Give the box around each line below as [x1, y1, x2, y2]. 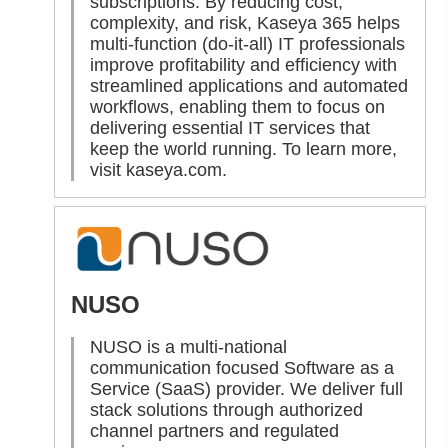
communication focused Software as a [90, 358, 395, 379]
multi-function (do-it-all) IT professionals [90, 33, 406, 54]
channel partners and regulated [90, 421, 340, 442]
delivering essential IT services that [90, 117, 371, 138]
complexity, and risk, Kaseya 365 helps [90, 12, 401, 33]
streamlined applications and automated [90, 75, 409, 96]
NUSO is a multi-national [90, 337, 288, 358]
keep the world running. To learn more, [90, 138, 398, 159]
